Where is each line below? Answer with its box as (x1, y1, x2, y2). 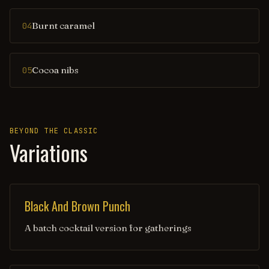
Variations (10, 136, 88, 168)
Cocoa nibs (32, 64, 79, 76)
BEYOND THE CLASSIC (10, 126, 98, 136)
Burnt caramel (32, 20, 95, 31)
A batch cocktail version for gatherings (25, 222, 192, 234)
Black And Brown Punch (25, 197, 130, 215)
